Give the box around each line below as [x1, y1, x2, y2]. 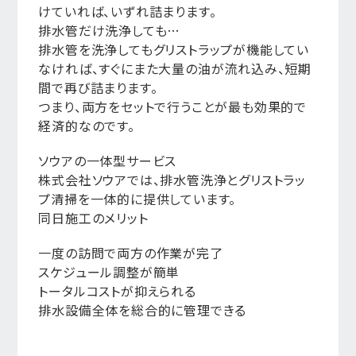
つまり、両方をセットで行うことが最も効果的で [38, 97, 307, 116]
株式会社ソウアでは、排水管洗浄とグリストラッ [38, 170, 306, 189]
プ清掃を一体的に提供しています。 [38, 189, 237, 208]
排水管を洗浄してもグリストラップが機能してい [38, 40, 309, 59]
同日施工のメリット [38, 208, 149, 227]
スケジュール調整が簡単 [38, 262, 180, 281]
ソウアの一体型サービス [38, 151, 177, 170]
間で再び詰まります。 [38, 78, 158, 97]
